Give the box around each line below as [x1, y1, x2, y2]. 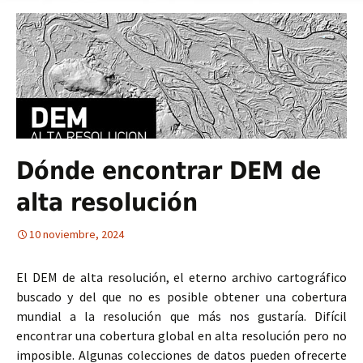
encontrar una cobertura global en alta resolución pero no [16, 327, 347, 344]
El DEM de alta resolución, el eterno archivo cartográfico [16, 269, 347, 285]
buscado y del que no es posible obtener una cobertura [16, 288, 347, 305]
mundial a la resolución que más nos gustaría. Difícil [16, 308, 347, 324]
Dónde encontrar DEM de [16, 156, 321, 185]
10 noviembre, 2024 [29, 227, 124, 241]
